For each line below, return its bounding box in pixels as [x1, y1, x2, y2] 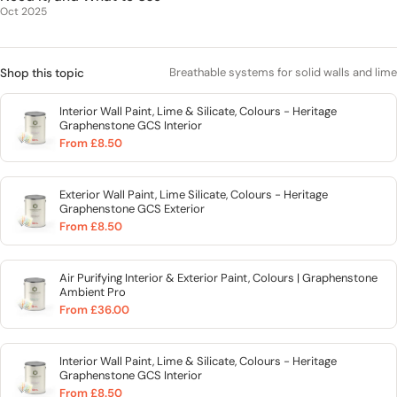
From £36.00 [59, 301, 129, 317]
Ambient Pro [59, 284, 126, 300]
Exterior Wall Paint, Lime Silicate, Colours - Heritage [59, 186, 328, 202]
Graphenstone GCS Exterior [59, 200, 205, 216]
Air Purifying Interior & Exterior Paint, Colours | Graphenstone [59, 269, 378, 285]
